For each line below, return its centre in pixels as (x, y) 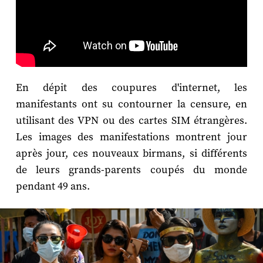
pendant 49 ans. (53, 187)
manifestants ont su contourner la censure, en (131, 104)
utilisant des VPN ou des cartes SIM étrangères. (131, 121)
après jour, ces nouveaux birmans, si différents (131, 154)
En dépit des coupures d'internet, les (131, 88)
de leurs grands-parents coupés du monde (131, 170)
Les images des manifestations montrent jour (131, 137)
